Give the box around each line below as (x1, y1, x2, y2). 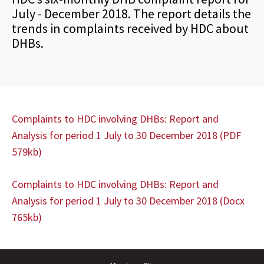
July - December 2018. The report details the (12, 5, 251, 22)
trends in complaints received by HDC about (12, 20, 249, 37)
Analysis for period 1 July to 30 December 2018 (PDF (12, 128, 241, 142)
